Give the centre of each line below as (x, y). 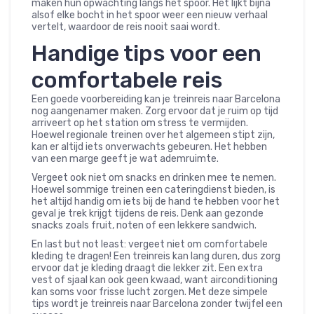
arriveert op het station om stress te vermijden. (140, 123)
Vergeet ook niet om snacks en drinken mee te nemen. (154, 178)
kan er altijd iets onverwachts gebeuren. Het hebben (149, 147)
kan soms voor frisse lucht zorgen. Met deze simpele (150, 292)
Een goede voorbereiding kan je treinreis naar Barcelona (156, 100)
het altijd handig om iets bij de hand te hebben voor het (156, 202)
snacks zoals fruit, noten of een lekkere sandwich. (144, 226)
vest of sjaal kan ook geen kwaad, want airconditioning (155, 280)
